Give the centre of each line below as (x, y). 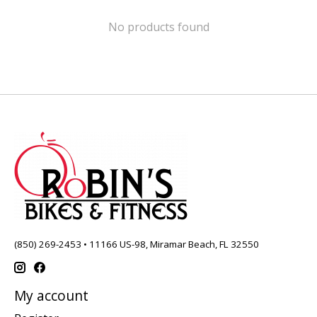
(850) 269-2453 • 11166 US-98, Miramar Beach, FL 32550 (137, 244)
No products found (158, 27)
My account (51, 296)
